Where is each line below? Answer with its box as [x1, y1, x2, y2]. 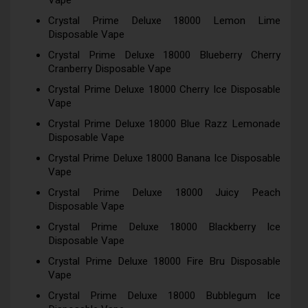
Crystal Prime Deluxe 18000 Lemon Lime [48, 13, 280, 29]
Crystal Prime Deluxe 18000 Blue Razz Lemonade [48, 116, 280, 132]
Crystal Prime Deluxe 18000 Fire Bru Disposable [48, 254, 280, 269]
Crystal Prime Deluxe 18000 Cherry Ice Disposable [48, 82, 280, 98]
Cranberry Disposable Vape [48, 61, 171, 77]
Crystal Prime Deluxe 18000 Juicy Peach [48, 185, 280, 201]
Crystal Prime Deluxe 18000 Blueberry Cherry [48, 47, 280, 63]
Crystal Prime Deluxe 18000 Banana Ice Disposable [48, 151, 280, 166]
